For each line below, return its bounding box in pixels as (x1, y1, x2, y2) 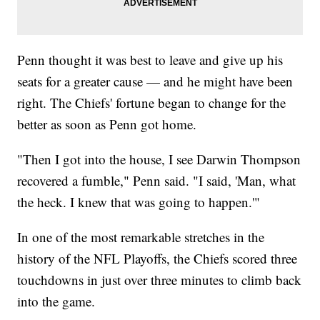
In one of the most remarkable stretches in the (17, 228, 265, 246)
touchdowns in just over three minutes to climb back (17, 271, 302, 289)
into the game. (17, 292, 96, 311)
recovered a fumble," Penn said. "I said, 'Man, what (17, 171, 296, 190)
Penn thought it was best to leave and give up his (17, 51, 284, 69)
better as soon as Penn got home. (17, 115, 197, 134)
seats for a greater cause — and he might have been (17, 72, 294, 91)
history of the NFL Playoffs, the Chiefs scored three (17, 249, 298, 268)
